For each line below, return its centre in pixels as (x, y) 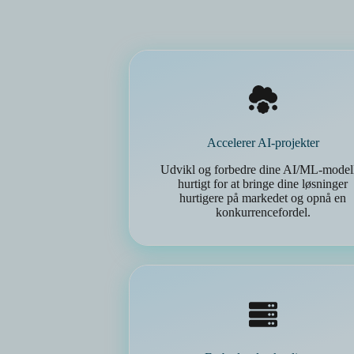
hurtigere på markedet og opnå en (263, 198)
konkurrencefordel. (263, 212)
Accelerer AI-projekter (263, 143)
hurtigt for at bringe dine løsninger (263, 184)
